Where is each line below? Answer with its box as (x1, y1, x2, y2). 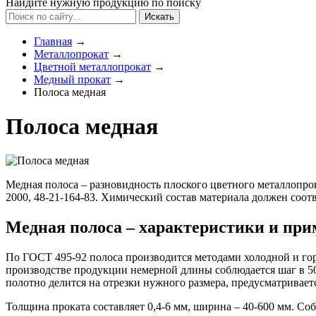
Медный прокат (34, 73, 111, 85)
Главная (34, 35, 72, 47)
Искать (145, 11, 174, 22)
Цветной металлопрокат (34, 60, 151, 73)
